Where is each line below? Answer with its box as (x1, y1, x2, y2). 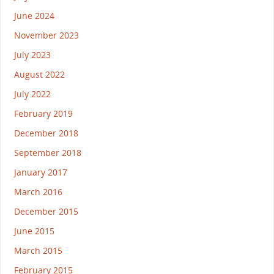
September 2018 (13, 147, 81, 159)
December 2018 (13, 127, 78, 139)
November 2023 (13, 29, 79, 42)
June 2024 (13, 10, 54, 22)
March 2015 (13, 245, 62, 257)
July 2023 (13, 49, 51, 61)
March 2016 (13, 186, 62, 198)
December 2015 (13, 206, 78, 218)
